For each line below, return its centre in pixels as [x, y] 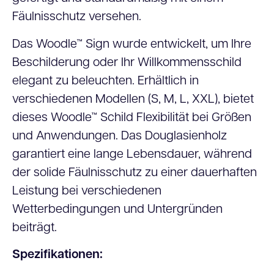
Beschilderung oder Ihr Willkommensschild [127, 63]
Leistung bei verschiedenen [87, 191]
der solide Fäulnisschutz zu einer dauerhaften [135, 173]
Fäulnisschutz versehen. [77, 17]
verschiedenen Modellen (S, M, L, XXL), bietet [133, 99]
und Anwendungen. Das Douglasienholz [120, 136]
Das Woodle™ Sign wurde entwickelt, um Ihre [132, 44]
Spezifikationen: [57, 255]
